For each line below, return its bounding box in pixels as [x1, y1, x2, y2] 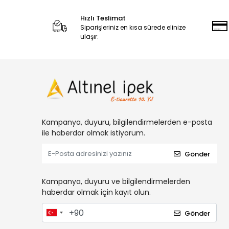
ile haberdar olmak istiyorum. [42, 128, 145, 139]
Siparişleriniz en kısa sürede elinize [80, 23, 186, 32]
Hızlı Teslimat [80, 13, 126, 23]
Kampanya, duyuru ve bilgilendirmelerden [42, 176, 190, 187]
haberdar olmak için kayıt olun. [42, 187, 151, 198]
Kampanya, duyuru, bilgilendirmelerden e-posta [42, 117, 212, 128]
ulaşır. [80, 32, 99, 41]
